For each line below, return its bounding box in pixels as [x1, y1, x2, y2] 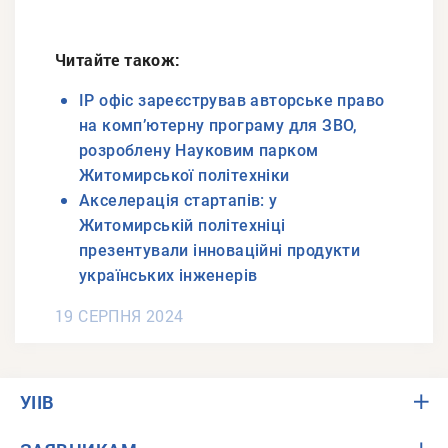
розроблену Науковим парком [79, 141, 319, 161]
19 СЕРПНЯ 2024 [55, 305, 184, 327]
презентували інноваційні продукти [79, 241, 361, 261]
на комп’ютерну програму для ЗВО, [79, 116, 358, 136]
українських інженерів [79, 266, 258, 286]
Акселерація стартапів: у [79, 191, 278, 211]
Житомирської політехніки [79, 166, 290, 186]
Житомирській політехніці [79, 216, 286, 236]
